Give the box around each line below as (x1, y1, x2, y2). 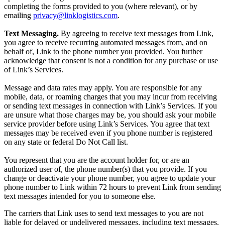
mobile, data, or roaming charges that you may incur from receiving (4, 92, 217, 101)
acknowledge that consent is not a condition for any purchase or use (4, 56, 218, 65)
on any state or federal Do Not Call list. (4, 138, 128, 147)
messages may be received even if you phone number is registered (4, 129, 212, 138)
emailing (4, 11, 33, 20)
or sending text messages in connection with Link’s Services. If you (4, 101, 217, 110)
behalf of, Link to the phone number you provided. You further (4, 47, 202, 56)
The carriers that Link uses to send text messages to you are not (4, 209, 203, 218)
